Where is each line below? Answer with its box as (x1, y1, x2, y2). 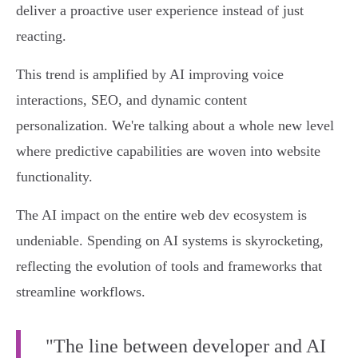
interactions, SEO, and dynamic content (16, 92, 247, 109)
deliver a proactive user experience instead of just (16, 2, 304, 19)
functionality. (16, 169, 93, 185)
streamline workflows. (16, 284, 145, 300)
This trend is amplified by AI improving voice (16, 66, 284, 83)
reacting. (16, 28, 66, 45)
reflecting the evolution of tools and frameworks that (16, 258, 322, 275)
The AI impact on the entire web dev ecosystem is (16, 207, 307, 224)
